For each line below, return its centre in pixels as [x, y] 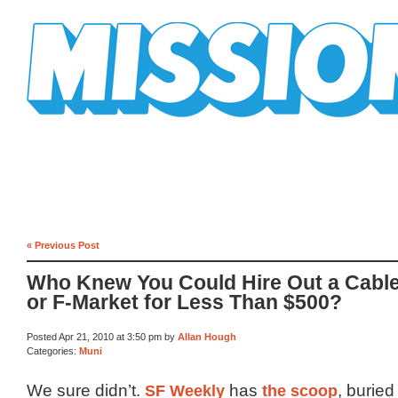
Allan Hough [207, 337]
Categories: [53, 350]
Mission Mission [76, 124]
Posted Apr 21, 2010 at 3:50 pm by [102, 337]
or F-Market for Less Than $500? [184, 303]
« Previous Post [63, 245]
